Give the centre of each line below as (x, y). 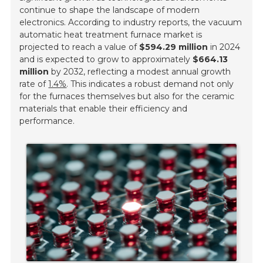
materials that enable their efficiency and (104, 108)
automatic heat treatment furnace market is (111, 34)
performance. (47, 121)
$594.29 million (174, 47)
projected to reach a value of (80, 47)
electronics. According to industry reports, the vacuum (131, 22)
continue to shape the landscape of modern (110, 10)
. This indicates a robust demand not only (150, 84)
